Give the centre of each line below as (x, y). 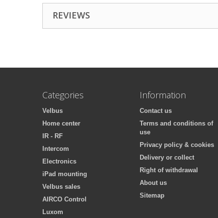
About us (153, 183)
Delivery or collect (167, 157)
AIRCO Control (64, 199)
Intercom (56, 149)
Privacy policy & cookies (177, 145)
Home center (61, 123)
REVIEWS (71, 15)
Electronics (59, 161)
